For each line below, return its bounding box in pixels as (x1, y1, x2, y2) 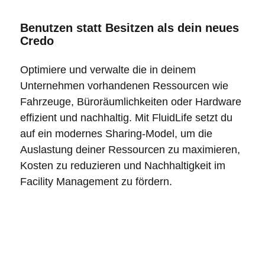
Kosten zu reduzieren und (20, 159, 144, 172)
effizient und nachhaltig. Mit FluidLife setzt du (20, 111, 232, 124)
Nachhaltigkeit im (144, 159, 225, 172)
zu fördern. (118, 175, 172, 188)
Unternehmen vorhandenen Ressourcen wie (20, 79, 228, 92)
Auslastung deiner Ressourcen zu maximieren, (20, 143, 240, 156)
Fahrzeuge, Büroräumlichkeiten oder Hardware (20, 95, 241, 108)
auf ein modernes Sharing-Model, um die (20, 127, 212, 140)
